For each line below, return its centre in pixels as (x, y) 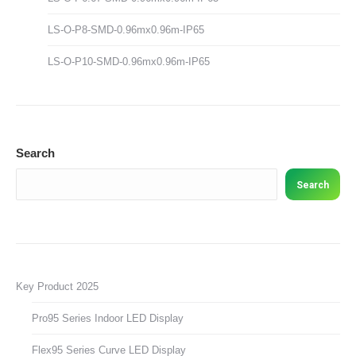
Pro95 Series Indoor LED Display (108, 319)
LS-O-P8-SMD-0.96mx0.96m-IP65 (126, 30)
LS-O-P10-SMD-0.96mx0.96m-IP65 (129, 62)
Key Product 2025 (57, 287)
